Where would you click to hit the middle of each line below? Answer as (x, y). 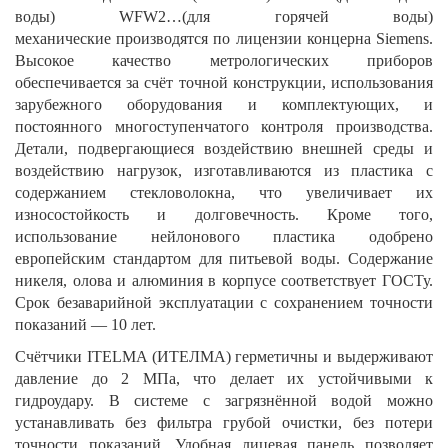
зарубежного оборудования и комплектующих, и (224, 104)
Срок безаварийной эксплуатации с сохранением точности (224, 302)
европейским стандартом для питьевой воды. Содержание (224, 258)
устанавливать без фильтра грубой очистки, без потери (224, 422)
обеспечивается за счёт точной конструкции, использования (224, 82)
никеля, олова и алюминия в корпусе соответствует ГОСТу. (224, 280)
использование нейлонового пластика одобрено (224, 236)
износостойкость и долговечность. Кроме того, (224, 214)
